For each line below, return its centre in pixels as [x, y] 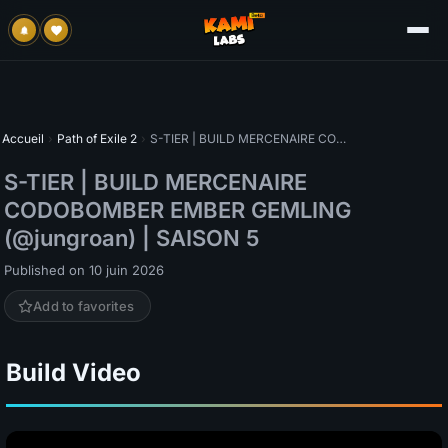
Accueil [23, 138]
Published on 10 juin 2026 [84, 270]
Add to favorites [84, 306]
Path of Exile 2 [97, 138]
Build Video [73, 372]
